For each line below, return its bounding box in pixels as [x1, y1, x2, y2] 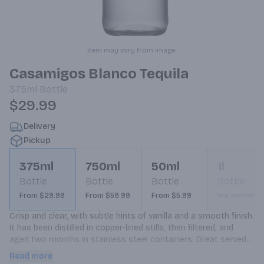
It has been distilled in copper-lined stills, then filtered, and [9, 223, 233, 233]
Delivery [24, 121, 55, 131]
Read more [9, 251, 52, 261]
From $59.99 [85, 192, 130, 200]
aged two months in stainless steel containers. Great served [9, 235, 246, 245]
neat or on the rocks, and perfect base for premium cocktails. [9, 246, 249, 256]
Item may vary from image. [87, 46, 177, 54]
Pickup [24, 136, 51, 146]
